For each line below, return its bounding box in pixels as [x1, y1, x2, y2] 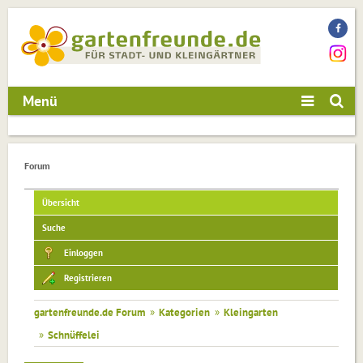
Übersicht [42, 197, 79, 209]
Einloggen [64, 247, 103, 259]
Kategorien [159, 305, 210, 319]
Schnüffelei [48, 328, 100, 342]
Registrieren [64, 272, 112, 284]
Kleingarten [224, 305, 278, 319]
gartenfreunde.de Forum [34, 305, 145, 319]
